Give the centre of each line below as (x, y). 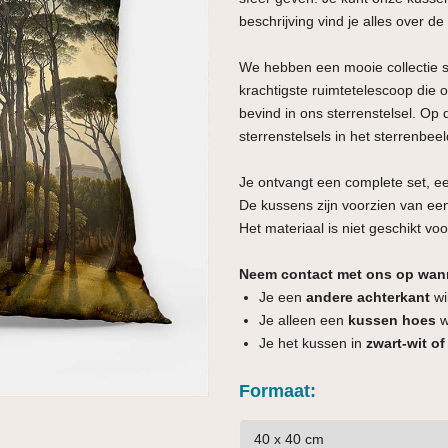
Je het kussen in (312, 342)
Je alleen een (303, 319)
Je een (282, 296)
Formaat (274, 390)
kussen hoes (392, 319)
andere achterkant (368, 296)
